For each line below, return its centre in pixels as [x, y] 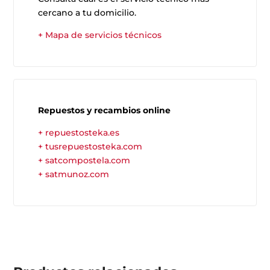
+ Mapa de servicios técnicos [100, 35]
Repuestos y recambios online [105, 111]
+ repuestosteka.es [79, 133]
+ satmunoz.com [74, 174]
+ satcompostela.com [84, 161]
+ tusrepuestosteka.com [90, 147]
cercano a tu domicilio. [87, 13]
